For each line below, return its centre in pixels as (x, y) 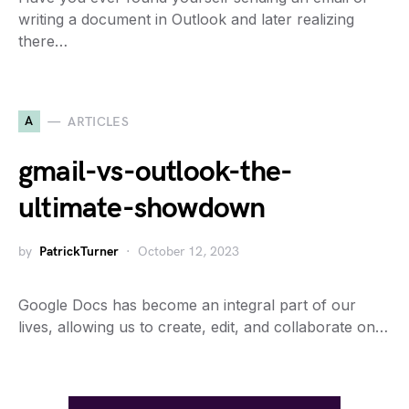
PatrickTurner (79, 252)
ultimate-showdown (142, 209)
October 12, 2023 (189, 252)
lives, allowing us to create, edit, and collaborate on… (203, 327)
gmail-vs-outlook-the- (156, 172)
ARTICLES (99, 121)
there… (43, 41)
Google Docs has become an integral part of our (187, 305)
